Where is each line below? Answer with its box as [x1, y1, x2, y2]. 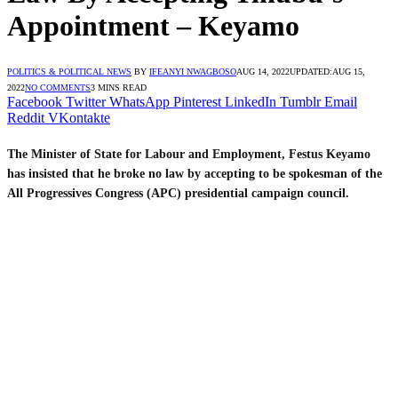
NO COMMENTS [25, 82, 91, 92]
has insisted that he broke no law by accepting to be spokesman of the [7, 166, 382, 180]
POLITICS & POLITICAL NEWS [7, 66, 131, 76]
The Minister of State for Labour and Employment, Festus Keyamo [7, 147, 370, 161]
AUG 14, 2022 [236, 66, 290, 76]
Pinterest [173, 93, 221, 109]
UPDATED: [290, 66, 332, 76]
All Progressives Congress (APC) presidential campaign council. [7, 186, 349, 200]
